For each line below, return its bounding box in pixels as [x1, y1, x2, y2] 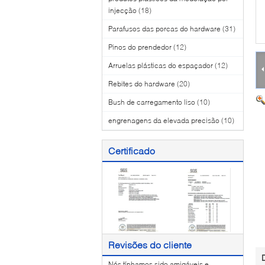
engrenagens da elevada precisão [108, 116, 219, 125]
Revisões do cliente [108, 239, 192, 250]
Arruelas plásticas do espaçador [108, 61, 213, 70]
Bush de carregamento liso [108, 98, 195, 106]
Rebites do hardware [108, 79, 175, 88]
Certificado [108, 145, 155, 156]
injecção [108, 6, 137, 15]
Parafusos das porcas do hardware [108, 24, 221, 33]
